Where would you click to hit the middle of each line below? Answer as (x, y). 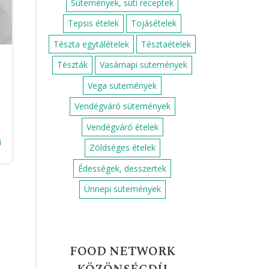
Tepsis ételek (93, 23)
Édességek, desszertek (122, 168)
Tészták (72, 65)
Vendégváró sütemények (122, 106)
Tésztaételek (166, 44)
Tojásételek (154, 23)
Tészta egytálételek (91, 44)
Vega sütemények (122, 85)
